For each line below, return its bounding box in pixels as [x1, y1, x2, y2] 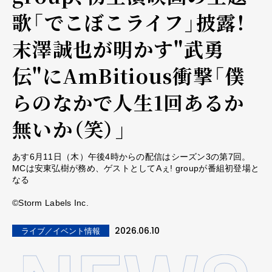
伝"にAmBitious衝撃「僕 [12, 61, 245, 90]
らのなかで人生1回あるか [12, 88, 245, 117]
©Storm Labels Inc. [12, 198, 89, 208]
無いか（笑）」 [12, 115, 127, 143]
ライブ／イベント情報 [21, 226, 100, 236]
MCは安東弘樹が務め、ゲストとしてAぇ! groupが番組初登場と [12, 163, 260, 174]
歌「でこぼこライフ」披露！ [12, 8, 246, 36]
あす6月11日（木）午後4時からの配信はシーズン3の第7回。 [12, 152, 251, 162]
